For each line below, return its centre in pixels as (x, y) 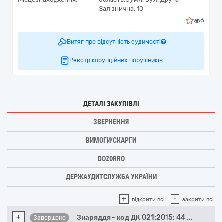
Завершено (50, 218)
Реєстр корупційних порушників (116, 60)
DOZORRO (111, 159)
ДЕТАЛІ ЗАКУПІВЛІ (111, 104)
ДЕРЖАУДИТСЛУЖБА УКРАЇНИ (111, 177)
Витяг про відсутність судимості (113, 42)
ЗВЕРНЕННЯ (111, 122)
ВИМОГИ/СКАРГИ (111, 140)
